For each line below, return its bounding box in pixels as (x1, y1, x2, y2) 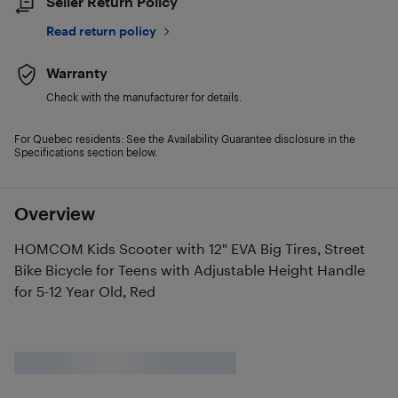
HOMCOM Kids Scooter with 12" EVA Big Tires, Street (14, 240, 365, 257)
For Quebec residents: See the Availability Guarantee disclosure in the (14, 132, 355, 145)
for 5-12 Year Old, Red (14, 283, 155, 299)
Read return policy (46, 23, 156, 38)
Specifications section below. (14, 146, 157, 158)
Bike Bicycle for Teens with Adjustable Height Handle (14, 261, 365, 278)
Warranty (46, 64, 107, 81)
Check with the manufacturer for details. (46, 91, 242, 103)
